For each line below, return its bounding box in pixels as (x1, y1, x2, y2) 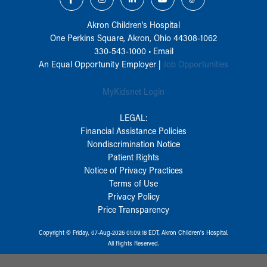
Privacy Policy (107, 190, 160, 202)
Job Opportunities (163, 57, 228, 70)
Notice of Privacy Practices (84, 163, 183, 176)
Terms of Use (109, 176, 158, 189)
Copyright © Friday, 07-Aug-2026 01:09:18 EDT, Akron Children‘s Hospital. (39, 228, 228, 237)
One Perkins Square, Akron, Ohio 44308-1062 (50, 31, 217, 44)
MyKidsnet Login (103, 85, 164, 97)
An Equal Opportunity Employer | (39, 57, 163, 70)
